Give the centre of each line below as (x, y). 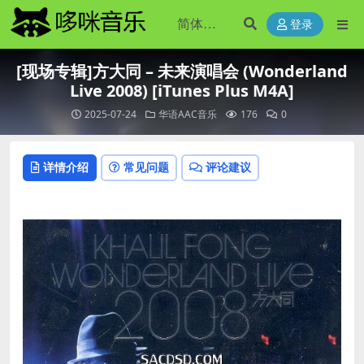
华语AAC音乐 (187, 114)
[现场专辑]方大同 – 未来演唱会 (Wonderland (182, 71)
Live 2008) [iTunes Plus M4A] (182, 91)
